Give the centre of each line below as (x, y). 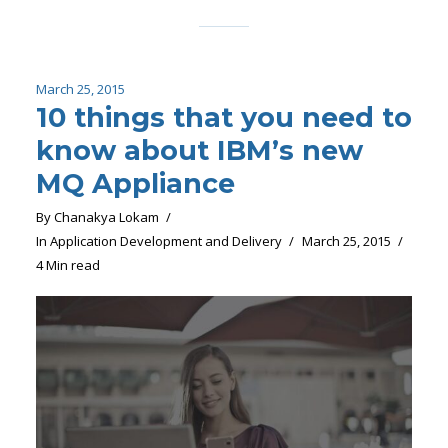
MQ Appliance (135, 184)
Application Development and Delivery (165, 241)
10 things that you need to (223, 118)
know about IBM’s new (199, 151)
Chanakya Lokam (106, 217)
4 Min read (67, 265)
